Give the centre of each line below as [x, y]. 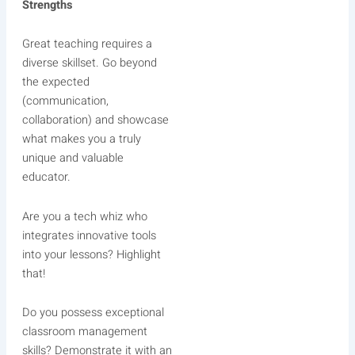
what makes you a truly [81, 139]
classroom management [84, 332]
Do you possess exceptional [93, 313]
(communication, [65, 101]
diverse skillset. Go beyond [89, 63]
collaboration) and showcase [95, 120]
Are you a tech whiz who [84, 216]
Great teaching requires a [87, 44]
